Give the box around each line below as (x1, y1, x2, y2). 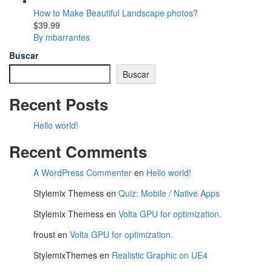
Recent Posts (9, 93, 108, 116)
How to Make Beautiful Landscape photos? (33, 6, 198, 19)
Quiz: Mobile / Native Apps (118, 187, 220, 200)
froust (33, 228, 55, 241)
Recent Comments (9, 140, 147, 163)
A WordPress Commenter (33, 166, 132, 179)
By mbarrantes (33, 30, 90, 43)
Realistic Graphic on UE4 (112, 249, 208, 262)
